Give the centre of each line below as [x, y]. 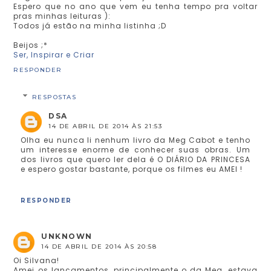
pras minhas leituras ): [62, 16]
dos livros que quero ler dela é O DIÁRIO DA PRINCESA [135, 160]
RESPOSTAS [54, 97]
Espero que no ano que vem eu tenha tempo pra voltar [135, 7]
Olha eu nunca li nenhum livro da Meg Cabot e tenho [135, 140]
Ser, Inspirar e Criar [54, 55]
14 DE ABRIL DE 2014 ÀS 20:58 [99, 247]
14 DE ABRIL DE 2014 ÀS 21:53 [106, 126]
